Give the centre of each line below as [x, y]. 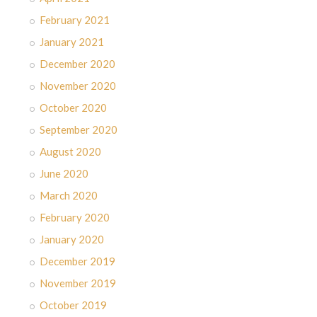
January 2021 [72, 42]
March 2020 [69, 195]
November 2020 [78, 86]
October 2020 [73, 108]
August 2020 [70, 151]
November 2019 [78, 283]
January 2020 [72, 239]
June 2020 [64, 173]
